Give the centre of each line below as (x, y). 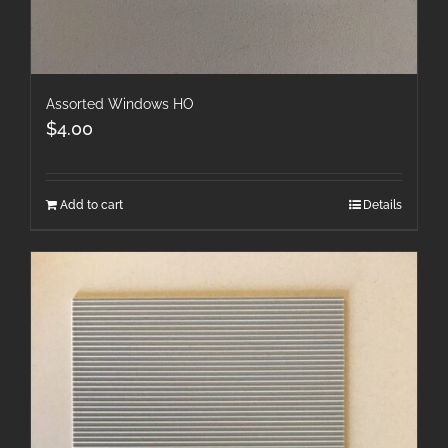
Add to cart (91, 204)
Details (382, 204)
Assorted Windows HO (120, 103)
